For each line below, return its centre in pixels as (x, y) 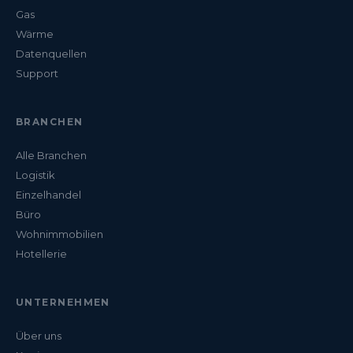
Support (37, 73)
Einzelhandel (48, 194)
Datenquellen (51, 53)
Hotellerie (41, 253)
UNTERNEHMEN (63, 302)
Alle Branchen (51, 155)
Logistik (35, 175)
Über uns (39, 335)
